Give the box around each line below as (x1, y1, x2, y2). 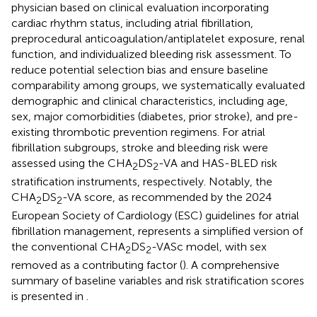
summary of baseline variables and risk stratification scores (11, 274, 304, 288)
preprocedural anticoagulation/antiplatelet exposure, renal (11, 31, 305, 45)
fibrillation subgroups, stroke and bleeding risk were (11, 140, 268, 154)
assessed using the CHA (11, 156, 132, 170)
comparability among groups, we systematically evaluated (11, 78, 305, 92)
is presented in (11, 289, 86, 304)
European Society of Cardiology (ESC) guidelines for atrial (11, 208, 299, 222)
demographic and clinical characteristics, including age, (11, 93, 288, 108)
